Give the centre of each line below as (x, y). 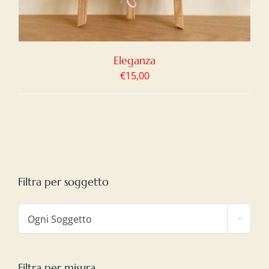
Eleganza (134, 60)
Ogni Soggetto (60, 219)
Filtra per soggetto (63, 181)
